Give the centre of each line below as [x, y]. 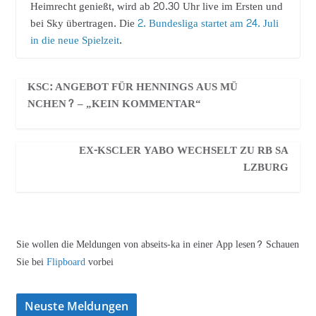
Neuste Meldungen [77, 306]
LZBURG [266, 167]
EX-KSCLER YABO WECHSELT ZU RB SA [184, 150]
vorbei [101, 262]
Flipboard [67, 262]
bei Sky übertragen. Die [84, 23]
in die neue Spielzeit [74, 40]
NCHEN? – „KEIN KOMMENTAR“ [114, 104]
